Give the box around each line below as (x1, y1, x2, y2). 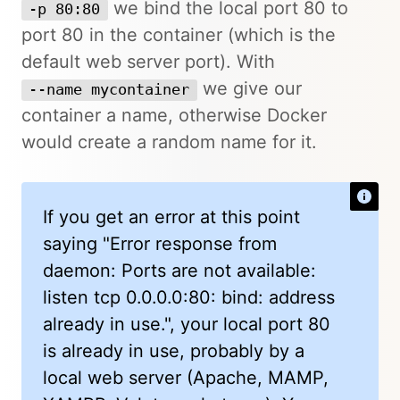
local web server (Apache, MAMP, (43, 366, 329, 388)
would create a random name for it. (21, 130, 317, 153)
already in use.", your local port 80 (43, 312, 330, 335)
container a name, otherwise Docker (21, 104, 327, 126)
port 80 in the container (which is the (21, 23, 336, 46)
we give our (196, 77, 302, 99)
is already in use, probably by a (43, 339, 304, 362)
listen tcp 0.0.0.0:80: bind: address (43, 286, 335, 308)
